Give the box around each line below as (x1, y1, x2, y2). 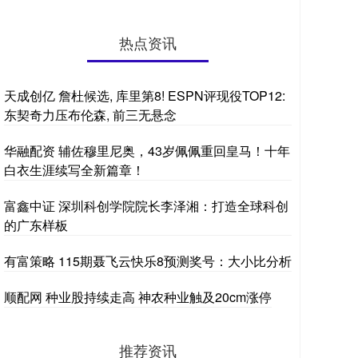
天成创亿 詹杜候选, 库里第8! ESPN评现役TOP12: (4, 86, 285, 105)
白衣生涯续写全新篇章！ (4, 161, 145, 179)
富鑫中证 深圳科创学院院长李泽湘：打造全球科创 (4, 197, 288, 215)
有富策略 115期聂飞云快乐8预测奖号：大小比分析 (4, 252, 292, 270)
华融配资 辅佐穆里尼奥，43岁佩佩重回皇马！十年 (4, 141, 290, 160)
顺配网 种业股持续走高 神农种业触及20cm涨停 (4, 288, 272, 306)
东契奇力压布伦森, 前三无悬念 (4, 105, 177, 124)
